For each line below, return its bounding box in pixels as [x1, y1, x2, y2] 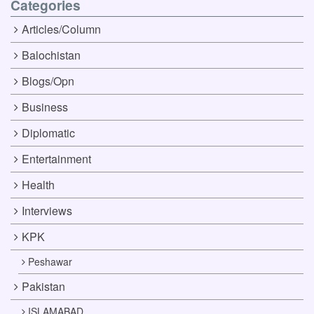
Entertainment [21, 151, 91, 168]
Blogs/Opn [21, 73, 74, 90]
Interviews [21, 203, 72, 219]
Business [21, 99, 68, 116]
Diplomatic [21, 125, 75, 142]
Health [21, 177, 55, 193]
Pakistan [21, 278, 65, 295]
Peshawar [28, 254, 73, 269]
